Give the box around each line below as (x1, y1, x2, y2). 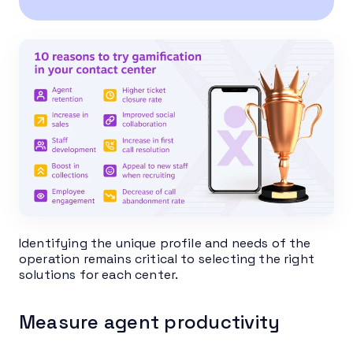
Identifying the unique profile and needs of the (19, 234, 311, 251)
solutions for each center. (19, 266, 179, 283)
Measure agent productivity (19, 309, 281, 334)
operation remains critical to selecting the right (19, 250, 314, 267)
